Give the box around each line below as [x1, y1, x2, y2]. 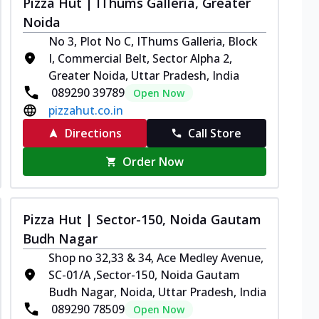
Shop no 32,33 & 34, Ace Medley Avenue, [48, 249, 263, 266]
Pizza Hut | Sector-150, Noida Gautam [23, 210, 261, 228]
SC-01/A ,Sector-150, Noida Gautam [48, 266, 240, 283]
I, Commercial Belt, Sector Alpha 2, [48, 50, 232, 66]
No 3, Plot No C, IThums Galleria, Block [48, 33, 258, 49]
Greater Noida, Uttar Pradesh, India [48, 67, 239, 83]
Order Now [122, 153, 184, 169]
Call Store [188, 125, 242, 141]
